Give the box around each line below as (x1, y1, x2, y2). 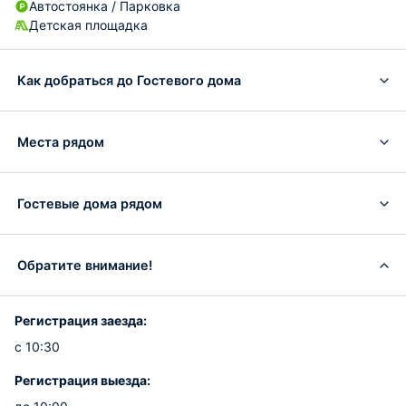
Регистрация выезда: (14, 372, 150, 388)
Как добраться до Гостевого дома (17, 72, 241, 88)
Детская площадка (29, 17, 148, 33)
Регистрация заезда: (14, 313, 147, 328)
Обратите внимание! (17, 256, 152, 273)
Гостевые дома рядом (17, 195, 162, 211)
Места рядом (17, 133, 104, 150)
